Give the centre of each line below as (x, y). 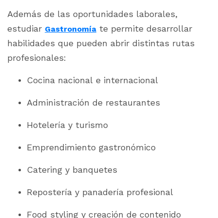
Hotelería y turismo (67, 125)
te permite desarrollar (144, 28)
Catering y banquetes (72, 169)
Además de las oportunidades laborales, (92, 14)
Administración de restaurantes (93, 102)
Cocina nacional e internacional (92, 80)
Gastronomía (71, 29)
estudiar (26, 28)
